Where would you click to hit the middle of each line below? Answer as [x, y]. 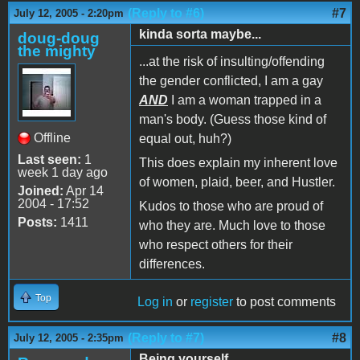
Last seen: [49, 159]
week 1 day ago [63, 172]
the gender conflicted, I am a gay [231, 80]
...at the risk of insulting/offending [232, 61]
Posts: [37, 222]
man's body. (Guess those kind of [233, 119]
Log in [155, 301]
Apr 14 [84, 190]
